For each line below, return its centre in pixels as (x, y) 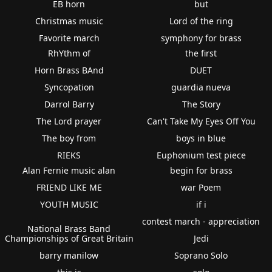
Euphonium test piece (201, 155)
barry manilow (69, 255)
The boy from (69, 138)
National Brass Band (69, 228)
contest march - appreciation (201, 221)
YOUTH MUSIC (69, 204)
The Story (201, 104)
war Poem (201, 187)
